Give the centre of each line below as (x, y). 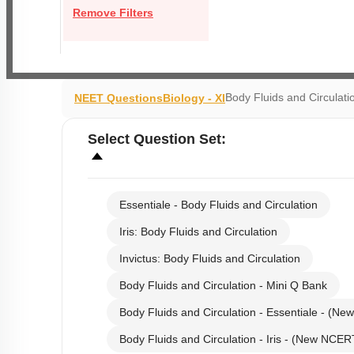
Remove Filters (113, 13)
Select (111, 139)
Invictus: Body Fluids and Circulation (210, 258)
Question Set (177, 139)
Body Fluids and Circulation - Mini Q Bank (223, 285)
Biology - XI (194, 98)
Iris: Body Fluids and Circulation (198, 232)
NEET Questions (119, 98)
